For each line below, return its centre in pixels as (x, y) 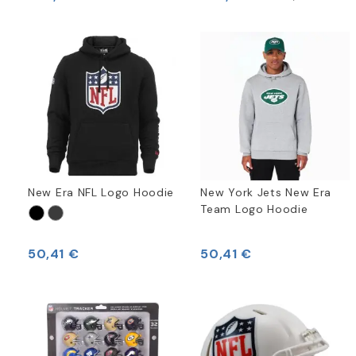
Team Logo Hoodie (254, 209)
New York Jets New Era (266, 193)
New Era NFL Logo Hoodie (101, 193)
